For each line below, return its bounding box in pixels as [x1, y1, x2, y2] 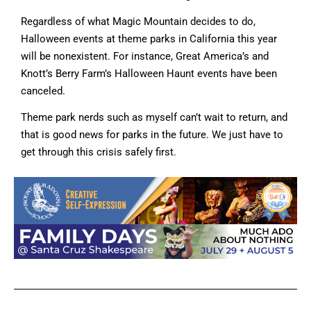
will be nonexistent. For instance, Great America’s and [21, 49, 269, 62]
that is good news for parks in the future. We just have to [21, 128, 283, 141]
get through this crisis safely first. [21, 145, 176, 158]
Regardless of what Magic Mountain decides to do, [21, 15, 255, 28]
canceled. [21, 84, 65, 97]
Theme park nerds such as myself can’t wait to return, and [21, 110, 287, 124]
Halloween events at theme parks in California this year [21, 32, 277, 45]
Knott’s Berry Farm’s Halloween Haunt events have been [21, 67, 277, 80]
